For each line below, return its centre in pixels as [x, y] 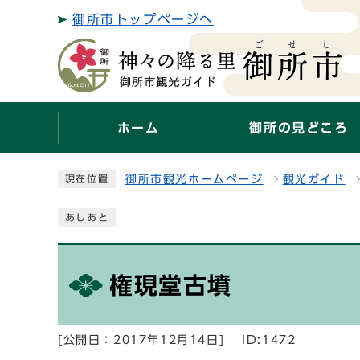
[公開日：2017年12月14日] [141, 340]
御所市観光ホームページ [194, 179]
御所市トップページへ [143, 19]
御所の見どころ [299, 128]
